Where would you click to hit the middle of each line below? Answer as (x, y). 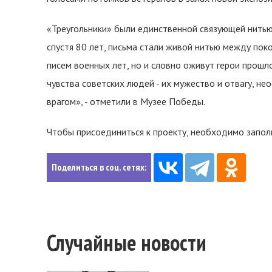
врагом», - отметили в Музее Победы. (126, 101)
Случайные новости (127, 243)
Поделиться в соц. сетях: (99, 167)
